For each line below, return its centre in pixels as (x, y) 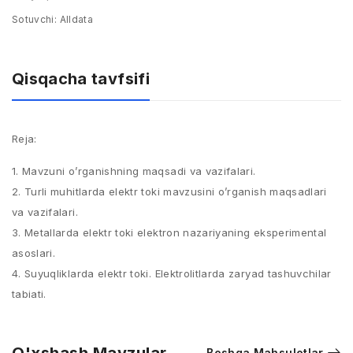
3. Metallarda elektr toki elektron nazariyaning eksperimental (169, 232)
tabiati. (29, 294)
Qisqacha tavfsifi (81, 79)
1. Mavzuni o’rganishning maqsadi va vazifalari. (134, 171)
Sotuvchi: (35, 19)
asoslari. (34, 253)
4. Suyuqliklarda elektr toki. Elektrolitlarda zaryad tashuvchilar (172, 273)
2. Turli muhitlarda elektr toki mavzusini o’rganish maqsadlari (169, 191)
